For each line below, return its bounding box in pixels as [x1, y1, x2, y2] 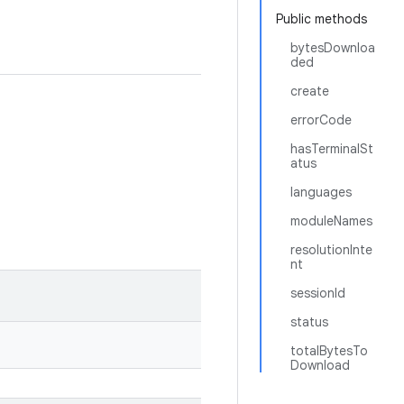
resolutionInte [290, 242, 372, 258]
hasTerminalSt [290, 141, 373, 157]
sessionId [290, 285, 345, 301]
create [290, 83, 329, 99]
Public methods [276, 11, 367, 27]
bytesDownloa [290, 40, 375, 56]
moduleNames [290, 213, 372, 229]
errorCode [290, 112, 352, 128]
